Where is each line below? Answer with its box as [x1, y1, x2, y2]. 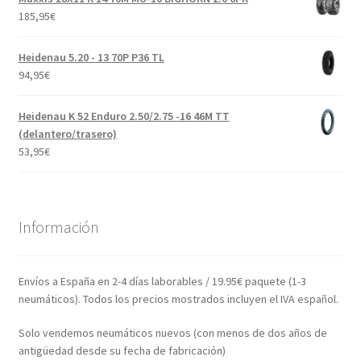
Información [18, 216, 99, 237]
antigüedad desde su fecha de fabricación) [18, 343, 226, 359]
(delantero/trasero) [18, 126, 117, 141]
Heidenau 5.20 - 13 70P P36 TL [18, 49, 164, 64]
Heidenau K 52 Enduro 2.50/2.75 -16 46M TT [18, 108, 230, 123]
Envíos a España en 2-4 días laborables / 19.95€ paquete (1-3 [18, 274, 306, 289]
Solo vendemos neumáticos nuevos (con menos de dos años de [18, 326, 327, 341]
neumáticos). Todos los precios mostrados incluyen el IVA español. [18, 292, 338, 307]
